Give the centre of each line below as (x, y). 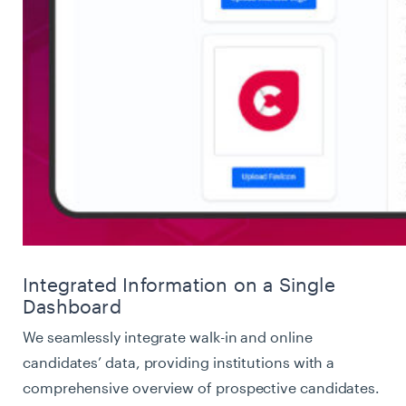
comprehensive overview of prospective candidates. (202, 388)
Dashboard (72, 307)
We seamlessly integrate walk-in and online (168, 337)
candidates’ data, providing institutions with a (179, 362)
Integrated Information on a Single (179, 285)
